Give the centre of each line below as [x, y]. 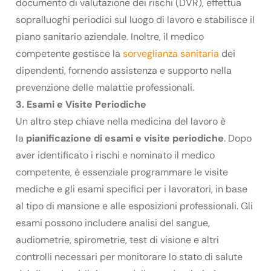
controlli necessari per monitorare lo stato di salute [129, 256]
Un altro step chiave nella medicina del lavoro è [121, 121]
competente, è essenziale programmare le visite [122, 172]
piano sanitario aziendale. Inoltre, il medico [110, 36]
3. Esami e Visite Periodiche [81, 104]
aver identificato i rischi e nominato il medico [115, 155]
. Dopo [238, 138]
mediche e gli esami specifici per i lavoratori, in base [132, 189]
